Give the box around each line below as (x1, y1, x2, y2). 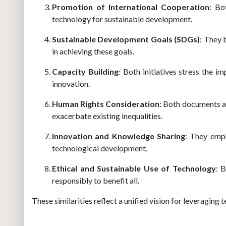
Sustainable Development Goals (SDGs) (52, 34, 200, 44)
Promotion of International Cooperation (52, 2, 209, 12)
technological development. (52, 143, 147, 153)
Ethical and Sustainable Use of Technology (52, 163, 216, 173)
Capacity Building (52, 67, 119, 76)
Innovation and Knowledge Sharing (52, 131, 185, 141)
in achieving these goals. (52, 46, 134, 56)
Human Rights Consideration (52, 99, 160, 108)
